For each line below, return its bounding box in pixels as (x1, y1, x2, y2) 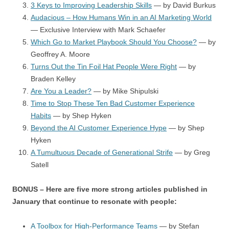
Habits (31, 111, 51, 120)
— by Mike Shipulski (91, 87, 158, 95)
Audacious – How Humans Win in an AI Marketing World (31, 13, 212, 21)
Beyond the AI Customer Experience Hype (31, 124, 167, 132)
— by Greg (173, 148, 210, 156)
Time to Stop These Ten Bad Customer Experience (31, 99, 195, 107)
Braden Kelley (31, 75, 76, 83)
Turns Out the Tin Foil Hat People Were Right (31, 62, 177, 71)
